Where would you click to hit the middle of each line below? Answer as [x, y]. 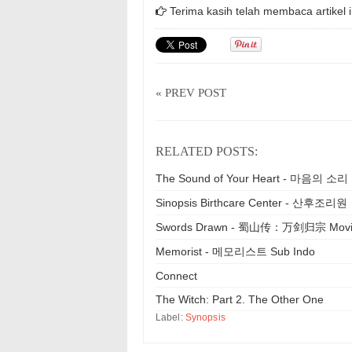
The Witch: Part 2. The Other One [240, 299]
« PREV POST [191, 92]
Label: [170, 317]
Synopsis [205, 317]
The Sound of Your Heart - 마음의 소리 [252, 178]
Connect [176, 275]
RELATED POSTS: [207, 151]
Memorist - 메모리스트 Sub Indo [235, 251]
